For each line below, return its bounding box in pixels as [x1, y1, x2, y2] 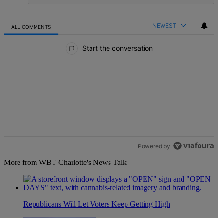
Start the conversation [80, 44, 153, 53]
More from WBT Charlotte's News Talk [4, 158, 127, 167]
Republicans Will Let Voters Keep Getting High [23, 200, 170, 209]
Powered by [138, 143, 171, 150]
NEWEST [152, 22, 177, 30]
